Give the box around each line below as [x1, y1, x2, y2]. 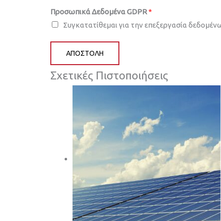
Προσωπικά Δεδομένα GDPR [50, 7, 148, 16]
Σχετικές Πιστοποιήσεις [50, 69, 168, 82]
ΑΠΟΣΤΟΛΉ [66, 49, 104, 58]
